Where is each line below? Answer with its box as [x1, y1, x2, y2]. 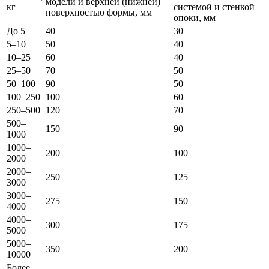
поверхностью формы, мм [46, 7, 152, 18]
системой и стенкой [174, 2, 255, 13]
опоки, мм [174, 13, 216, 23]
